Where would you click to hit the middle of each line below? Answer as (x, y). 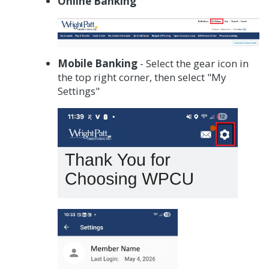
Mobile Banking (97, 64)
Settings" (78, 91)
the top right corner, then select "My (142, 77)
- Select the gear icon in (193, 64)
